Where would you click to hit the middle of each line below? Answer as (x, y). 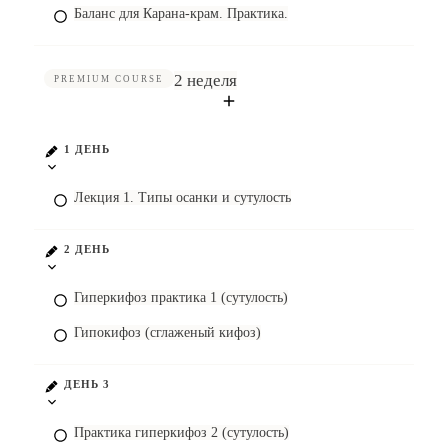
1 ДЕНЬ (87, 149)
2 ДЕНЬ (87, 249)
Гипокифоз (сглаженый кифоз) (167, 332)
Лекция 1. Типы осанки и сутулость (182, 197)
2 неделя (205, 80)
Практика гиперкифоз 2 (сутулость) (181, 432)
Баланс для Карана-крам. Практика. (181, 13)
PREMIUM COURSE (109, 79)
